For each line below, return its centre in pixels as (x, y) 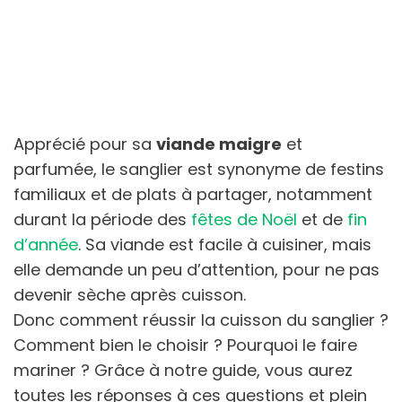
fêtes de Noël (244, 219)
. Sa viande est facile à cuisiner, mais (225, 244)
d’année (46, 244)
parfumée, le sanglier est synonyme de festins (199, 169)
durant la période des (102, 219)
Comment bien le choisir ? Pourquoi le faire (185, 345)
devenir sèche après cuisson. (130, 294)
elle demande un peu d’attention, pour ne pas (197, 269)
